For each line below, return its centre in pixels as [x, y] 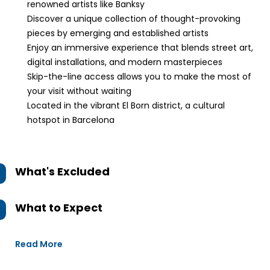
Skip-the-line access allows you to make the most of [139, 77]
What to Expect [59, 208]
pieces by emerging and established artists [118, 33]
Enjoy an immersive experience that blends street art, [140, 48]
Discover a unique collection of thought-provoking [134, 19]
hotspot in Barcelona [71, 120]
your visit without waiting [79, 91]
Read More [39, 244]
